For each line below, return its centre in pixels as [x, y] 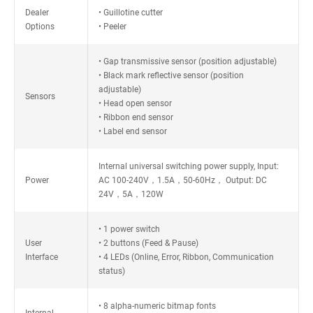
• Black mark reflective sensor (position [171, 75]
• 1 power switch [129, 229]
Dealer [37, 13]
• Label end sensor [132, 131]
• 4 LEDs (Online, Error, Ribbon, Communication [186, 257]
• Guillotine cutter [130, 13]
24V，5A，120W [131, 194]
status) [111, 271]
